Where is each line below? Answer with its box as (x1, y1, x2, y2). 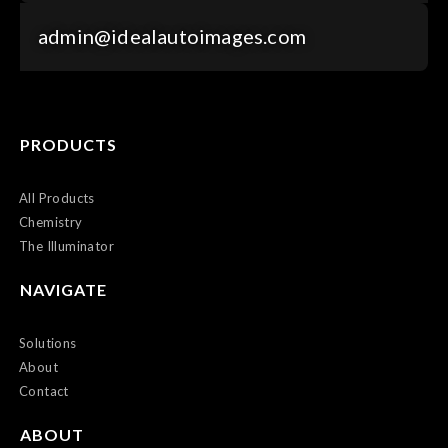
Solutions (19, 335, 77, 352)
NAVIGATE (20, 280, 107, 300)
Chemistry (19, 214, 83, 231)
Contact (19, 383, 69, 400)
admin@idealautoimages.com (38, 23, 306, 48)
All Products (19, 190, 95, 207)
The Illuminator (19, 238, 114, 255)
